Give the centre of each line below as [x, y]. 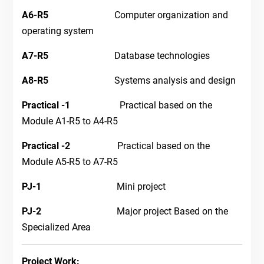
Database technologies [162, 56]
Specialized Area [56, 227]
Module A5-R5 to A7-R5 [70, 162]
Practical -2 [47, 146]
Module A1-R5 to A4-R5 [70, 121]
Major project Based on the [138, 212]
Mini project [107, 187]
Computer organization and [171, 15]
